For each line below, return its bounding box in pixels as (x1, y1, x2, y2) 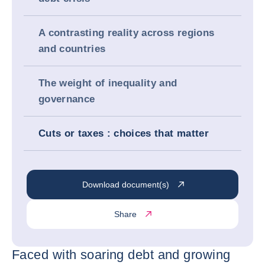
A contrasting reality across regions (38, 27, 215, 38)
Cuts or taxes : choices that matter (38, 128, 209, 139)
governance (38, 93, 95, 105)
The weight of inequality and (38, 77, 177, 89)
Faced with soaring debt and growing (12, 247, 231, 262)
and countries (38, 43, 106, 54)
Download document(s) (82, 179, 169, 189)
